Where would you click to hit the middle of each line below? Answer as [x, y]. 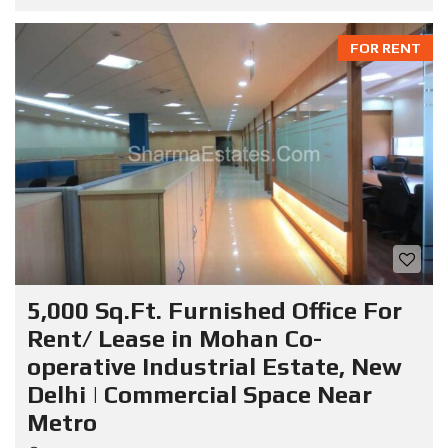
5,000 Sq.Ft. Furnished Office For [214, 310]
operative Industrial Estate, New [214, 366]
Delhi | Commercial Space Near [199, 394]
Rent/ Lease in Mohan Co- [174, 338]
